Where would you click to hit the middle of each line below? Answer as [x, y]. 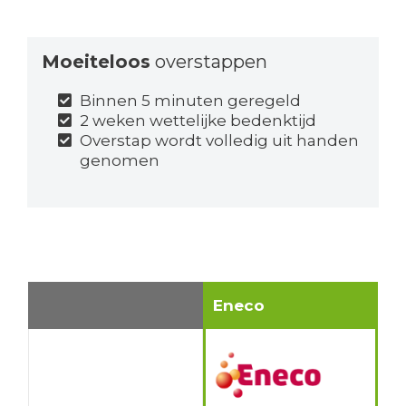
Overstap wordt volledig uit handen [220, 141]
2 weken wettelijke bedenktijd [198, 121]
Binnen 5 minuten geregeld [191, 101]
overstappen [208, 62]
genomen [120, 161]
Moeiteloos [96, 62]
